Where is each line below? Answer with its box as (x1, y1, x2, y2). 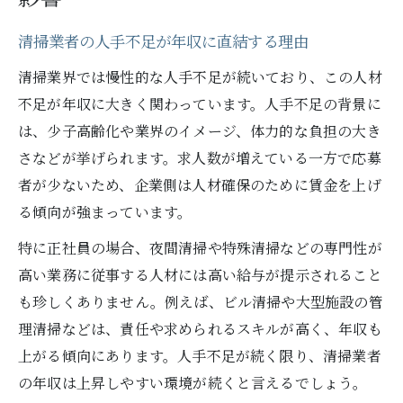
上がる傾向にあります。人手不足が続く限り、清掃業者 (18, 345, 381, 366)
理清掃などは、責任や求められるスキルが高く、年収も (18, 318, 382, 339)
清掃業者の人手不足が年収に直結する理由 (18, 32, 309, 53)
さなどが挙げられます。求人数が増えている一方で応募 (18, 148, 381, 168)
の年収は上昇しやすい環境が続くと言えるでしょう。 (18, 372, 368, 393)
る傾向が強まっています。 (18, 201, 193, 222)
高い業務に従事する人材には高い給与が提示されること (18, 264, 382, 285)
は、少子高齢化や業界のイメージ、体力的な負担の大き (18, 121, 381, 141)
